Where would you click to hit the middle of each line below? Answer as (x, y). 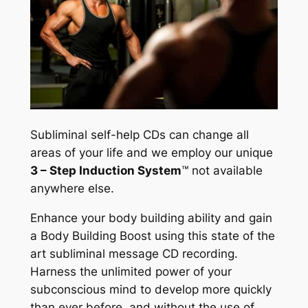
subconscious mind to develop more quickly (151, 289)
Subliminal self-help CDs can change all (139, 134)
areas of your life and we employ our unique (151, 152)
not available (225, 170)
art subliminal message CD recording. (134, 253)
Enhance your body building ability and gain (151, 218)
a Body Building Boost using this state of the (152, 235)
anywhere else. (72, 188)
